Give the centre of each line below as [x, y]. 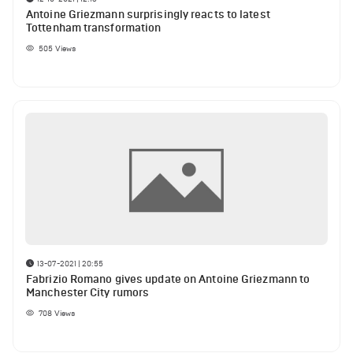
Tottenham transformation [94, 28]
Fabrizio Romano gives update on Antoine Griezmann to [168, 279]
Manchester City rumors [88, 292]
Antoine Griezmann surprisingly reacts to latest [148, 15]
